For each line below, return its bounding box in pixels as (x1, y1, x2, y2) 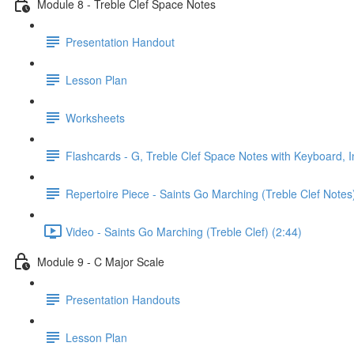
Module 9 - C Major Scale (37, 253, 164, 269)
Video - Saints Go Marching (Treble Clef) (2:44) (66, 223, 302, 239)
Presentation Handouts (66, 291, 180, 307)
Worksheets (66, 109, 125, 126)
